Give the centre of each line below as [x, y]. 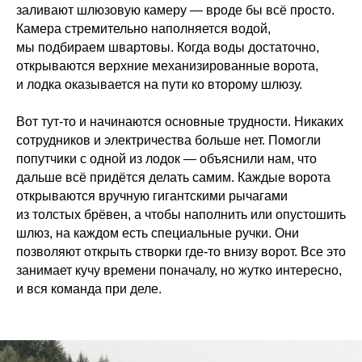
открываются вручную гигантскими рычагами [152, 196]
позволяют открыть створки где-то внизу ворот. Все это [181, 252]
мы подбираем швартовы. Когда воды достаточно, [168, 48]
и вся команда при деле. [89, 289]
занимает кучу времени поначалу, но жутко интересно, [179, 271]
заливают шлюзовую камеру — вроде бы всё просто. [175, 11]
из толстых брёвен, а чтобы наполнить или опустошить [181, 215]
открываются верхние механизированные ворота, [167, 66]
